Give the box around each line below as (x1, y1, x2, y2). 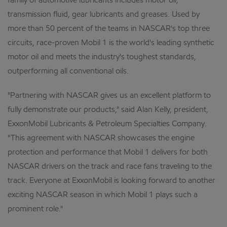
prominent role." (8, 205, 63, 213)
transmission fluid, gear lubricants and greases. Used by (8, 11, 200, 19)
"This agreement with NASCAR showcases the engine (8, 134, 195, 142)
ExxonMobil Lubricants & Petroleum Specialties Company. (8, 120, 207, 128)
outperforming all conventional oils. (8, 67, 129, 75)
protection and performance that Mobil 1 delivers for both (8, 148, 208, 157)
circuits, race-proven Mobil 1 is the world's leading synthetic (8, 39, 214, 47)
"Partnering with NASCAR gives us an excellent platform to (8, 92, 211, 100)
